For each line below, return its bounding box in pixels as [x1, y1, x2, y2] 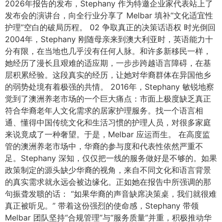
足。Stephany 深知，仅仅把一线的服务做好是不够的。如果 [5, 153, 217, 163]
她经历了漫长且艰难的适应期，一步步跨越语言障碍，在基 [5, 57, 211, 68]
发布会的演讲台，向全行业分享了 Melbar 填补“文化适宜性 [5, 10, 213, 20]
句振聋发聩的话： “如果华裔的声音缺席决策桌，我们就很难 [5, 188, 217, 199]
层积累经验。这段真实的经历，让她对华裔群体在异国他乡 [5, 69, 211, 80]
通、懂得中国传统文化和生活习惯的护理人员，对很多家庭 [5, 117, 211, 127]
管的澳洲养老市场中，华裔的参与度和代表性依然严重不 [5, 141, 203, 151]
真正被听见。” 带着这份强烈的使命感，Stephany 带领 [5, 200, 199, 211]
